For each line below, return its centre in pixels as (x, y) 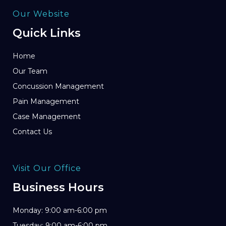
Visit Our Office (47, 168)
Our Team (30, 71)
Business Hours (58, 187)
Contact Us (32, 131)
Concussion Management (58, 86)
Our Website (41, 14)
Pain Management (46, 101)
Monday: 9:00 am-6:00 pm (60, 210)
